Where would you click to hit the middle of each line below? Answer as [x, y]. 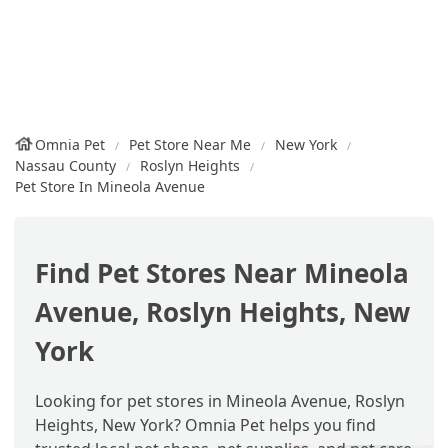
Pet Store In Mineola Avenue [110, 186]
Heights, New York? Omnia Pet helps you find [205, 424]
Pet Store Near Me [190, 144]
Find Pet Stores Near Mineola [222, 273]
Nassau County [65, 165]
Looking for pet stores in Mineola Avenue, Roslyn [220, 400]
